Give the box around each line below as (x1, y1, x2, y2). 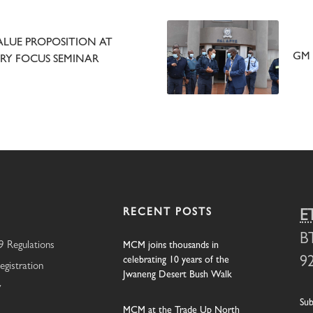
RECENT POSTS (122, 208, 212, 219)
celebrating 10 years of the (122, 255, 229, 265)
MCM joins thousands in (122, 240, 219, 251)
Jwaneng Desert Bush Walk (122, 270, 232, 280)
